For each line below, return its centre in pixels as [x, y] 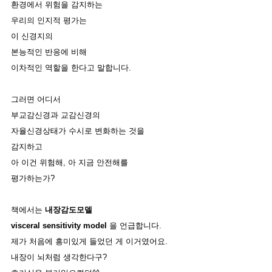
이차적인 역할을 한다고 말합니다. [72, 68]
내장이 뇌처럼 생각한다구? [60, 257]
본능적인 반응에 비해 [50, 52]
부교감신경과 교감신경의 [57, 115]
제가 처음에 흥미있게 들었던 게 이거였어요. [90, 242]
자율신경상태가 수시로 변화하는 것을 [79, 131]
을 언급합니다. [137, 226]
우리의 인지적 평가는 [50, 21]
